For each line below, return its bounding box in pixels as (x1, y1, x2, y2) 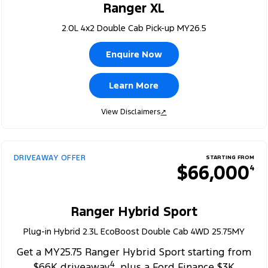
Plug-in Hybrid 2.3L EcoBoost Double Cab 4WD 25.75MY (23, 225, 245, 237)
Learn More (109, 79, 159, 91)
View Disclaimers (101, 106, 161, 117)
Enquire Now (105, 48, 162, 60)
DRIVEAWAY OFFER (13, 153, 86, 163)
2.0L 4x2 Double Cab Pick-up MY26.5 (61, 22, 206, 33)
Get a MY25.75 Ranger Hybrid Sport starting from (16, 245, 251, 258)
